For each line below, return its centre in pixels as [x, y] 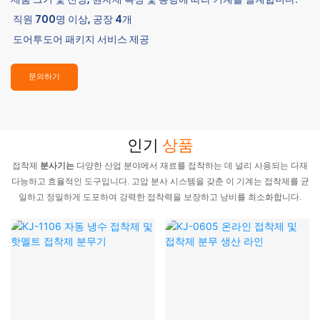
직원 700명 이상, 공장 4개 [72, 20]
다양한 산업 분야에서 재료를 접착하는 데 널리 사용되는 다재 [192, 166]
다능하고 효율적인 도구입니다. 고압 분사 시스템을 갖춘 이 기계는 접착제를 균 [160, 182]
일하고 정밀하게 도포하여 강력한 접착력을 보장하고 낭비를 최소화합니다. [160, 197]
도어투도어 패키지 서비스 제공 [81, 40]
